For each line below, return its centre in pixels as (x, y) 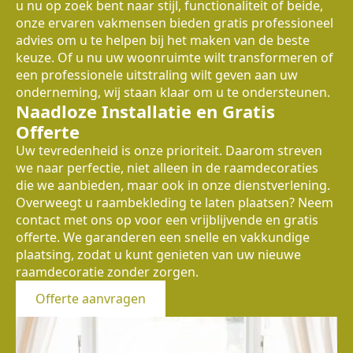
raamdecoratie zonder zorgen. (107, 271)
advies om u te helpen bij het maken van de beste (163, 40)
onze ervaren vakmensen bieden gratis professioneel (175, 22)
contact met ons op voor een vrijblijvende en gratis (167, 219)
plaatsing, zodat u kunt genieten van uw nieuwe (158, 254)
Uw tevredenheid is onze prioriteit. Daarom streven (169, 150)
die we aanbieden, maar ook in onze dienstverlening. (173, 185)
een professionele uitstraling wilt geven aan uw (157, 74)
